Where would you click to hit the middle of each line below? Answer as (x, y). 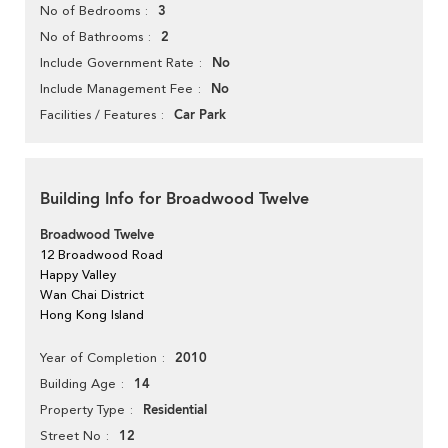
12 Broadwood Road (101, 255)
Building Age (78, 384)
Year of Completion (98, 358)
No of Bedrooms (90, 11)
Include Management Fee (116, 89)
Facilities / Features (98, 115)
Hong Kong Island (92, 315)
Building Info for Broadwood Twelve (174, 199)
